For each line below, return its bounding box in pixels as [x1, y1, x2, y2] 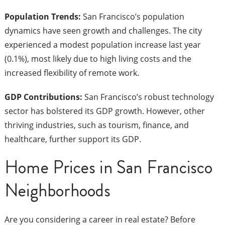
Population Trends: [4, 11, 83, 23]
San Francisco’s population [82, 11, 184, 23]
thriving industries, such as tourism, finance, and [4, 120, 189, 131]
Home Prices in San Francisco [4, 155, 213, 181]
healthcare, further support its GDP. [4, 134, 141, 145]
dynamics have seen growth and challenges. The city [4, 25, 202, 37]
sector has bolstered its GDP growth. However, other [4, 105, 205, 117]
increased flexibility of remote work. [4, 67, 139, 79]
